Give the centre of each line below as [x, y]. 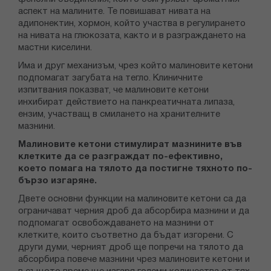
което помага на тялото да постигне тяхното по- [135, 169]
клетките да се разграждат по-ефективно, [120, 157]
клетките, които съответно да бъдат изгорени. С [126, 236]
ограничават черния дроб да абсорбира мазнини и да [134, 211]
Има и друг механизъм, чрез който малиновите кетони [135, 66]
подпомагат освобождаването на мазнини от [116, 224]
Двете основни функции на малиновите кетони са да [132, 199]
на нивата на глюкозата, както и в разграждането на [132, 36]
